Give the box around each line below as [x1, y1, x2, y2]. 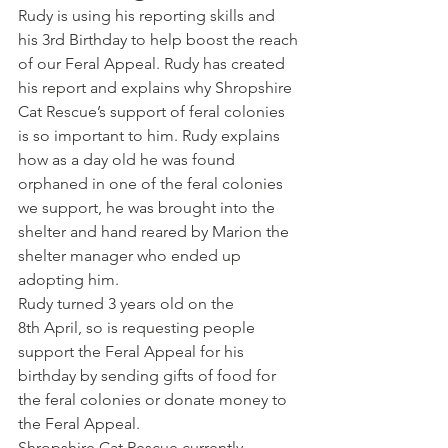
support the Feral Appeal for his [18, 342, 248, 361]
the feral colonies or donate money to [18, 390, 291, 409]
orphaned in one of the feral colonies [18, 174, 287, 193]
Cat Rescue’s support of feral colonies [18, 102, 289, 121]
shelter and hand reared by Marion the [18, 222, 293, 241]
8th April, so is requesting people [18, 318, 259, 337]
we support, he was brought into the [18, 198, 279, 217]
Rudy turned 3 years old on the [18, 294, 238, 313]
